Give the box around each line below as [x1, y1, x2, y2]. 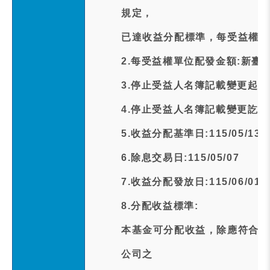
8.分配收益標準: [121, 201, 199, 211]
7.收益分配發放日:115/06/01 [121, 177, 261, 187]
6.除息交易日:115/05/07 [121, 152, 240, 163]
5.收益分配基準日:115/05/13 [121, 128, 261, 139]
